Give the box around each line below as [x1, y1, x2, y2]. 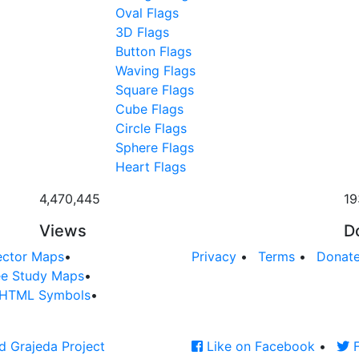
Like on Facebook [203, 337, 315, 354]
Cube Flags [115, 100, 184, 117]
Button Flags [115, 42, 192, 59]
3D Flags [115, 23, 169, 40]
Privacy [192, 248, 236, 264]
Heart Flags [115, 158, 186, 175]
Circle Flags [115, 119, 187, 136]
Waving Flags [115, 62, 196, 79]
